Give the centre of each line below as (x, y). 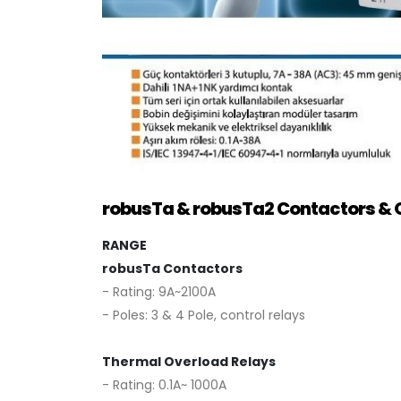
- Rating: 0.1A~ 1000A (164, 385)
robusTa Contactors (172, 269)
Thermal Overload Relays (189, 362)
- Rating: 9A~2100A (159, 292)
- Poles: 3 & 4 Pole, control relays (204, 316)
